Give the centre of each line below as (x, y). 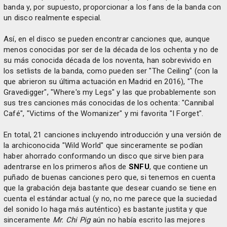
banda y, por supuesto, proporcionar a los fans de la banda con (112, 7)
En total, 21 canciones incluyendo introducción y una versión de (113, 135)
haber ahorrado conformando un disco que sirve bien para (104, 156)
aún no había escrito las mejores (148, 220)
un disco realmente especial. (53, 17)
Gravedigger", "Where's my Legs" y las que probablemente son (110, 92)
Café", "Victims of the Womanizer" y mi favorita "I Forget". (104, 113)
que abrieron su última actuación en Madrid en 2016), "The (103, 81)
